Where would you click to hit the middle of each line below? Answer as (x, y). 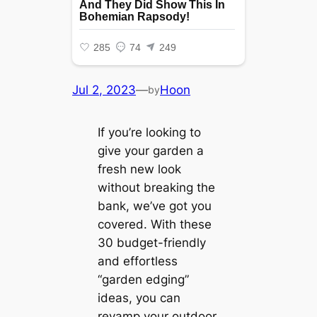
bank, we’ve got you (154, 206)
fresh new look (139, 169)
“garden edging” (143, 279)
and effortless (137, 261)
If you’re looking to (149, 132)
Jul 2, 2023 (104, 90)
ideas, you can (139, 298)
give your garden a (150, 150)
